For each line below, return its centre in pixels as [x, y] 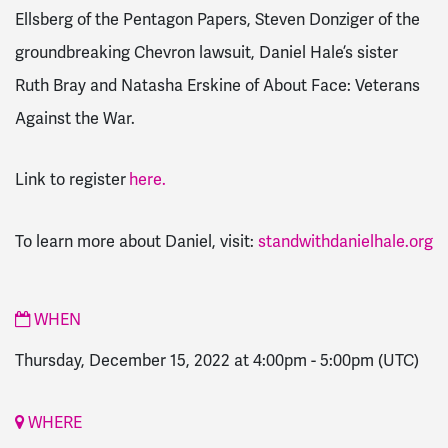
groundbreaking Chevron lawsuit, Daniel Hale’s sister [206, 52]
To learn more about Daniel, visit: [136, 242]
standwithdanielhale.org [345, 242]
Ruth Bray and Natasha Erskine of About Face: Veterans [217, 85]
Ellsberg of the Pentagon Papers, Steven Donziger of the [217, 19]
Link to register [70, 180]
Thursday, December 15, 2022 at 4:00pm [161, 360]
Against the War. [75, 118]
